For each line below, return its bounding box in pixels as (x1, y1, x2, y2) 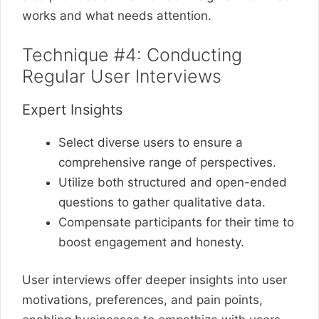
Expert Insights (22, 100, 122, 118)
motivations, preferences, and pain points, (22, 293, 263, 307)
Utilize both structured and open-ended (58, 174, 287, 189)
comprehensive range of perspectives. (58, 155, 276, 169)
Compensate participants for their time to (58, 214, 294, 229)
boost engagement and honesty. (58, 234, 244, 249)
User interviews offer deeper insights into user (22, 273, 287, 287)
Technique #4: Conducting (22, 43, 242, 66)
